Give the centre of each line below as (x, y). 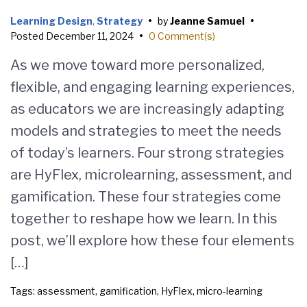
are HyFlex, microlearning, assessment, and (151, 175)
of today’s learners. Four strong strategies (147, 153)
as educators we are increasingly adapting (147, 109)
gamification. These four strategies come (146, 197)
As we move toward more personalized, (137, 65)
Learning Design (51, 21)
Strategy (120, 21)
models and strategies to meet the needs (146, 131)
